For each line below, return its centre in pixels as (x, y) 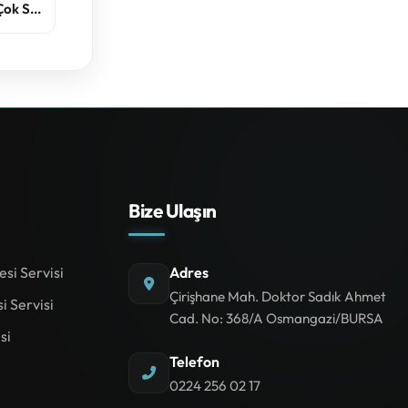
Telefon (194, 361)
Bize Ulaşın (173, 210)
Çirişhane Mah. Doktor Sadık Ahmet (278, 296)
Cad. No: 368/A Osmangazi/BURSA (276, 318)
